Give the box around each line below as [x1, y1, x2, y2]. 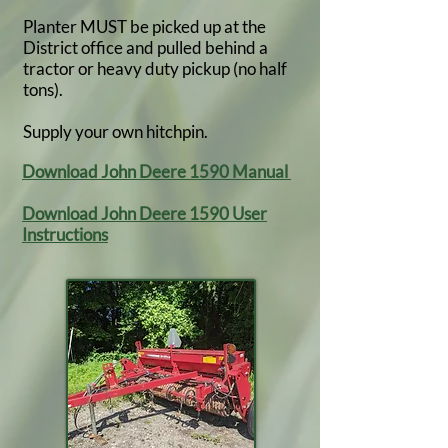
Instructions [22, 224, 108, 245]
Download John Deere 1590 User [22, 203, 267, 224]
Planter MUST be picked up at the [23, 16, 266, 37]
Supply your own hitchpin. [23, 121, 208, 142]
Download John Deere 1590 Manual [22, 161, 291, 182]
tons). [23, 79, 66, 100]
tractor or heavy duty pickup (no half [23, 58, 287, 79]
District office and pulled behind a [23, 37, 268, 58]
